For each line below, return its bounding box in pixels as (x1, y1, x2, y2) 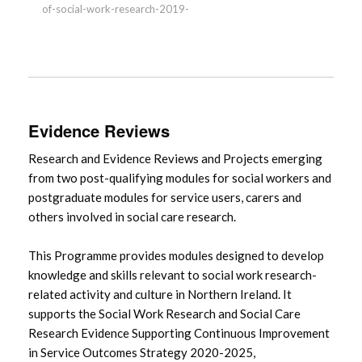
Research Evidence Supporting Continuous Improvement (28, 326, 330, 341)
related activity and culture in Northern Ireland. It (28, 287, 292, 302)
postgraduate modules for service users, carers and (28, 190, 301, 205)
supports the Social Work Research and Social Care (28, 306, 301, 322)
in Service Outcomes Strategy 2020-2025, (28, 345, 255, 360)
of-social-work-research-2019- (42, 2, 189, 15)
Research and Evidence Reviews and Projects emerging (28, 151, 322, 166)
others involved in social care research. (28, 209, 236, 225)
